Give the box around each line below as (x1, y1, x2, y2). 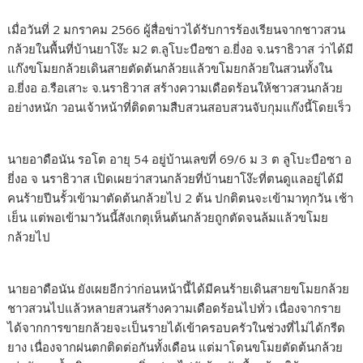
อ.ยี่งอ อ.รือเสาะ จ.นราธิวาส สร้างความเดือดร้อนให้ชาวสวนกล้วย (7, 79, 344, 96)
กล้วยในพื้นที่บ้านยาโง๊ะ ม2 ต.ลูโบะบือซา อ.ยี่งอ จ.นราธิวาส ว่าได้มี (7, 41, 354, 57)
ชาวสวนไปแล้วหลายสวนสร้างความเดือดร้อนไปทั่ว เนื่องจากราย (7, 300, 342, 316)
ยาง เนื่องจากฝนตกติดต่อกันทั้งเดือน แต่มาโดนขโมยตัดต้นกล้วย (7, 339, 344, 355)
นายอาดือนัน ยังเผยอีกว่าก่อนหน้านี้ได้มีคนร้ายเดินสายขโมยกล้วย (7, 280, 350, 297)
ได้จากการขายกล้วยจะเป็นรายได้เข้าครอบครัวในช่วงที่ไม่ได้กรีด (7, 319, 346, 335)
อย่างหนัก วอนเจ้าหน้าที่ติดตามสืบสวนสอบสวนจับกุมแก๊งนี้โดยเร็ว (7, 99, 352, 115)
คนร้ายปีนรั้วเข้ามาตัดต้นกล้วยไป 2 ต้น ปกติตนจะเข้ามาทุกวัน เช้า (7, 190, 354, 206)
